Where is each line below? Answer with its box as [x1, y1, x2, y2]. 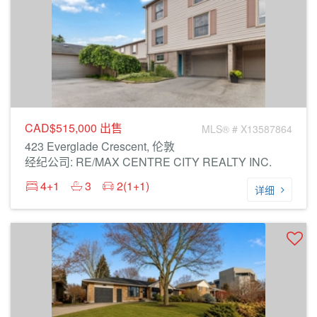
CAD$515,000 [25, 120, 100, 136]
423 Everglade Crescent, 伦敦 [25, 138, 175, 154]
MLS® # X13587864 [202, 122, 292, 136]
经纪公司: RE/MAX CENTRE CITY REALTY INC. [25, 154, 272, 170]
